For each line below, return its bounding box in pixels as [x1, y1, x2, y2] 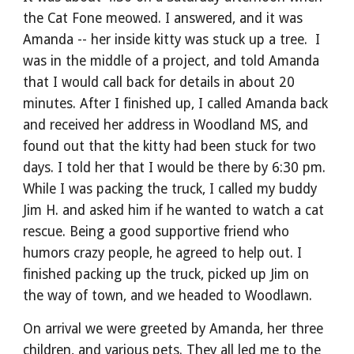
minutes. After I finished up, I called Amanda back [23, 96, 329, 111]
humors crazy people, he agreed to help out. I [23, 245, 303, 261]
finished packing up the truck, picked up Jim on [23, 266, 310, 282]
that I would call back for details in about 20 [23, 74, 296, 90]
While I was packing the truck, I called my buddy [23, 181, 318, 197]
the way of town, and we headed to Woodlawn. [23, 288, 313, 303]
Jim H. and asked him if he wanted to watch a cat [23, 202, 325, 218]
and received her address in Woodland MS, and [23, 117, 309, 133]
